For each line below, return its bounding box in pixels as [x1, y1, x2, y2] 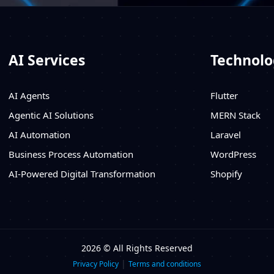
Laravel [210, 128, 241, 141]
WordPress [210, 147, 256, 160]
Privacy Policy [73, 258, 119, 269]
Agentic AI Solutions [9, 108, 94, 121]
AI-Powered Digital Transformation [9, 167, 155, 180]
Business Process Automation [9, 147, 133, 160]
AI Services [9, 50, 85, 70]
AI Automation [9, 128, 70, 141]
